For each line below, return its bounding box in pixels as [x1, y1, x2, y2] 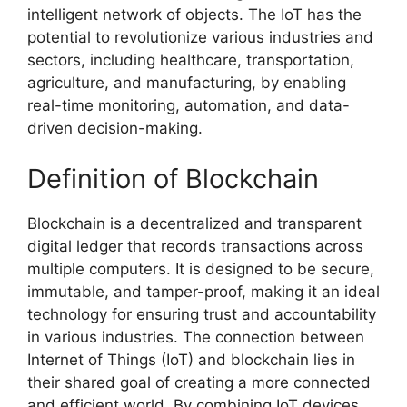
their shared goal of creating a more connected [27, 372, 371, 392]
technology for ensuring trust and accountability [27, 304, 376, 323]
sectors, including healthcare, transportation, [27, 51, 354, 70]
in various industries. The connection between [27, 327, 364, 346]
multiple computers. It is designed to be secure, [27, 259, 374, 278]
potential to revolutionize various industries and [27, 28, 373, 47]
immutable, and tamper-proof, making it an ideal [27, 282, 380, 301]
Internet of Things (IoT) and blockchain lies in [27, 350, 355, 369]
